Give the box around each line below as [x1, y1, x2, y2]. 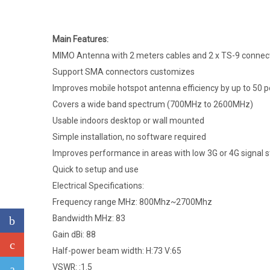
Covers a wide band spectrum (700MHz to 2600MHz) [52, 99, 253, 109]
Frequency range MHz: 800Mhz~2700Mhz [52, 196, 212, 207]
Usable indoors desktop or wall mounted [52, 115, 204, 125]
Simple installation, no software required [52, 131, 206, 142]
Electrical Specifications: [52, 180, 144, 190]
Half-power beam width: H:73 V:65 [52, 245, 181, 256]
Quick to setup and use [52, 164, 139, 174]
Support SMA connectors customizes [52, 66, 195, 77]
